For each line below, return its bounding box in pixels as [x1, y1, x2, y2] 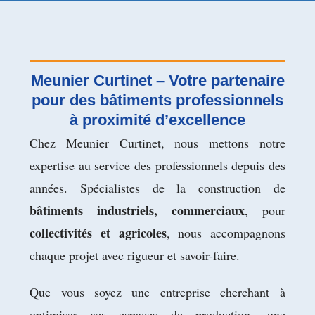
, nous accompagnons [166, 224, 285, 241]
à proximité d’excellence [70, 111, 245, 129]
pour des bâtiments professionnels [32, 91, 283, 109]
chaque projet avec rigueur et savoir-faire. [30, 247, 240, 264]
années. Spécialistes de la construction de [30, 179, 285, 196]
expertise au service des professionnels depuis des [30, 157, 285, 174]
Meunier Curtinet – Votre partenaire [30, 72, 285, 89]
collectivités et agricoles [30, 224, 167, 242]
